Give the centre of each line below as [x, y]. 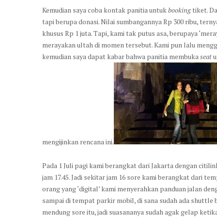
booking [179, 10]
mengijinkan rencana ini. [78, 141]
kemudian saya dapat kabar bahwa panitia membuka [121, 56]
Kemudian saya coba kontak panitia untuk [105, 10]
